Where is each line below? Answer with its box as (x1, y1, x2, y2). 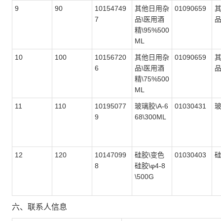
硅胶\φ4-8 (135, 162, 165, 170)
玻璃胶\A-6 (135, 102, 168, 110)
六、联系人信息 (12, 203, 67, 211)
